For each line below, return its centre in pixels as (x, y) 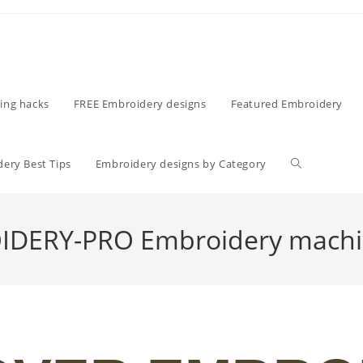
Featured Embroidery (287, 104)
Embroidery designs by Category (181, 164)
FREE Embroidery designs (140, 104)
